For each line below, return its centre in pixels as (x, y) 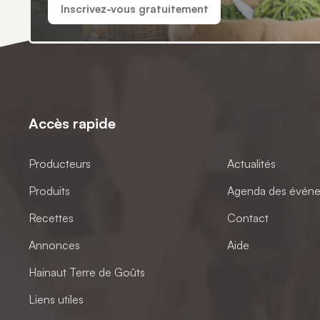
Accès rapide (72, 123)
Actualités (251, 163)
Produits (50, 190)
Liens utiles (56, 299)
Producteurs (60, 163)
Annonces (55, 245)
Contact (247, 217)
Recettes (51, 217)
